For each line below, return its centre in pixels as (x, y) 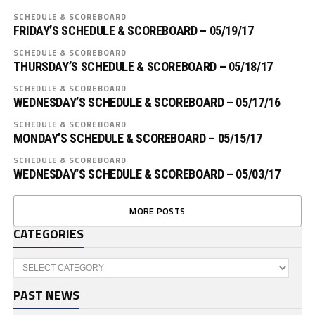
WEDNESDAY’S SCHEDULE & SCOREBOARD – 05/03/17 (147, 174)
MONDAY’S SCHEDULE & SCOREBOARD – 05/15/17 (137, 138)
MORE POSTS (157, 211)
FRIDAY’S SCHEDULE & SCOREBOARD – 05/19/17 (133, 31)
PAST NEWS (46, 295)
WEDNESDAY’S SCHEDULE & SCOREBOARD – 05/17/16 (147, 102)
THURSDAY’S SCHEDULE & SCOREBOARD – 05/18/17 (143, 66)
